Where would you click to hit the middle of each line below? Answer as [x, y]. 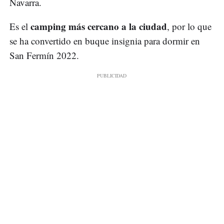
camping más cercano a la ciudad [99, 26]
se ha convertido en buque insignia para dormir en [105, 41]
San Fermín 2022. [44, 55]
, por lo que [189, 26]
